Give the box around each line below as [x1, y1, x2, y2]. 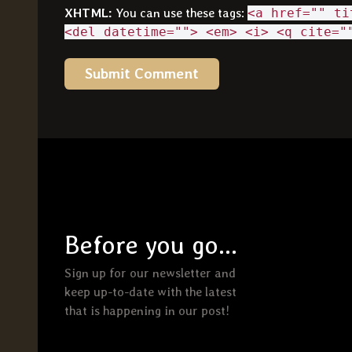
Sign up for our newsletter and [64, 266, 236, 281]
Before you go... [64, 229, 237, 261]
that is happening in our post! [64, 303, 229, 319]
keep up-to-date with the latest [64, 284, 236, 300]
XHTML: [64, 5, 112, 21]
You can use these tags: [112, 5, 247, 21]
